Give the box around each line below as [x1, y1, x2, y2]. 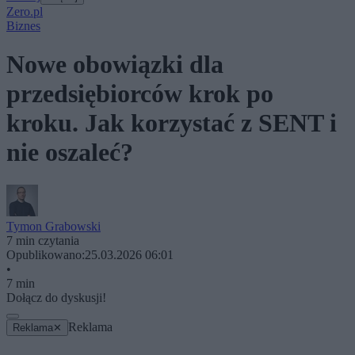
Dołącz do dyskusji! [6, 290, 106, 304]
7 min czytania [6, 233, 79, 247]
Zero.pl [6, 5, 43, 18]
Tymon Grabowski [6, 219, 101, 233]
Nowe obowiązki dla [6, 50, 223, 79]
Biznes [6, 19, 40, 32]
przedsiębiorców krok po [6, 79, 273, 109]
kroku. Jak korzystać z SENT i [6, 109, 337, 138]
